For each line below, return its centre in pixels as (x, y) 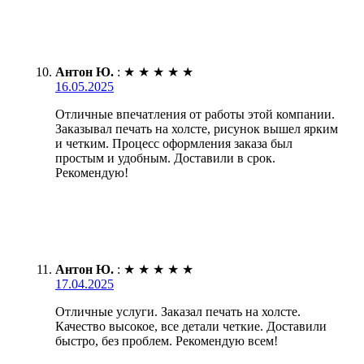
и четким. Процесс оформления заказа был (174, 143)
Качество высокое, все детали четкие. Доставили (191, 326)
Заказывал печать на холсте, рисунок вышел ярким (197, 128)
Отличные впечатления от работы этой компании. (195, 114)
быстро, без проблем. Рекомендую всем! (167, 340)
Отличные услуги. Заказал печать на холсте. (178, 311)
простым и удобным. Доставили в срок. (165, 158)
